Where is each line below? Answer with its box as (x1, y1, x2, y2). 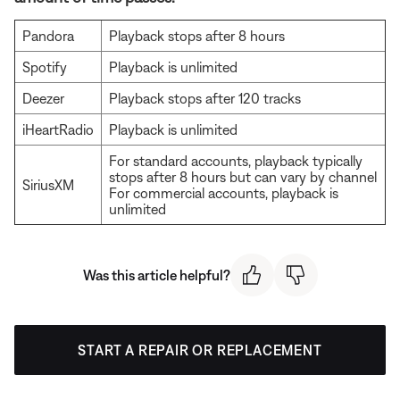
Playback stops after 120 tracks (109, 89, 301, 106)
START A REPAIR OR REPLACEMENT (78, 342, 322, 359)
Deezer (22, 89, 64, 106)
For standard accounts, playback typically (109, 152, 362, 169)
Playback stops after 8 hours (109, 27, 285, 44)
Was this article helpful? (82, 266, 230, 283)
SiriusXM (22, 176, 74, 193)
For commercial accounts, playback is (109, 184, 338, 201)
